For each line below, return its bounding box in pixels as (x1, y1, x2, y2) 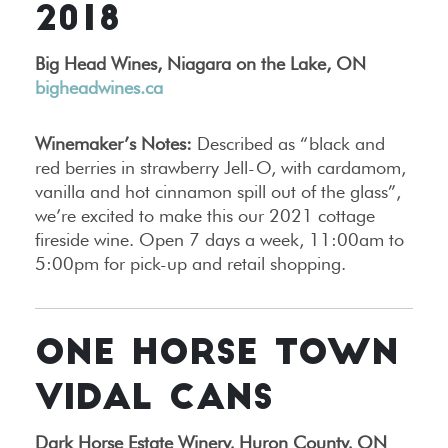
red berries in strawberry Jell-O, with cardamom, (35, 157, 406, 179)
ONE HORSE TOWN (35, 338, 399, 374)
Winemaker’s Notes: (35, 133, 192, 155)
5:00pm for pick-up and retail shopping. (35, 253, 346, 275)
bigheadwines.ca (35, 77, 163, 99)
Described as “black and (192, 133, 385, 155)
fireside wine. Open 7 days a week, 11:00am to (35, 229, 404, 251)
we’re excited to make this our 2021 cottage (35, 205, 375, 227)
